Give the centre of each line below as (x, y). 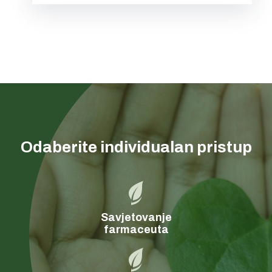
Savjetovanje (136, 217)
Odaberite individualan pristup (136, 147)
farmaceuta (136, 229)
